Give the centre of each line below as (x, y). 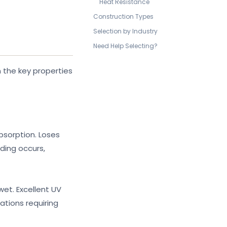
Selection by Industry (125, 31)
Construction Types (123, 16)
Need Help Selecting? (125, 46)
